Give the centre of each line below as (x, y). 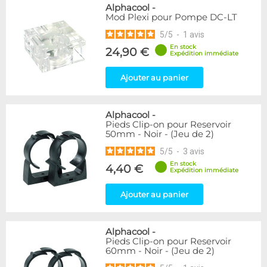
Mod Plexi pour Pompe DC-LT (171, 17)
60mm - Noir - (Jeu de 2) (160, 251)
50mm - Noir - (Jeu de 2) (160, 134)
